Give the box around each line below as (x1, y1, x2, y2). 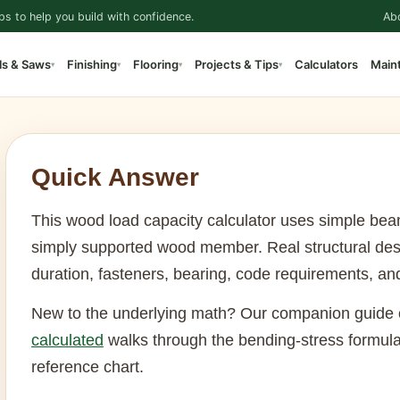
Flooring (132, 56, 179, 71)
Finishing (66, 56, 117, 71)
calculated (31, 331, 104, 349)
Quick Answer (31, 163, 199, 191)
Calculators (294, 56, 358, 71)
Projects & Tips (194, 56, 279, 71)
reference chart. (31, 358, 144, 376)
